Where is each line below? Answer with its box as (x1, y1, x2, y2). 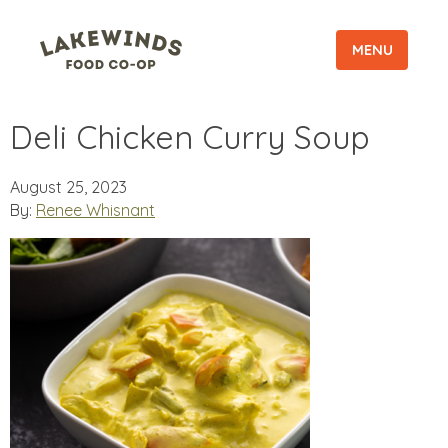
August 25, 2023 (10, 177, 127, 198)
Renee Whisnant (36, 200, 155, 221)
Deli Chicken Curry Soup (10, 117, 370, 158)
